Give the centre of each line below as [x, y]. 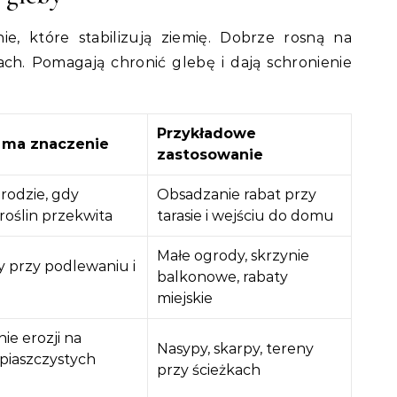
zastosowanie [210, 155]
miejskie [185, 299]
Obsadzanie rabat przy [237, 195]
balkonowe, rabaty [222, 277]
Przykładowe [206, 134]
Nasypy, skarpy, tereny [235, 349]
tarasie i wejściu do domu [245, 216]
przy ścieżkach [209, 370]
